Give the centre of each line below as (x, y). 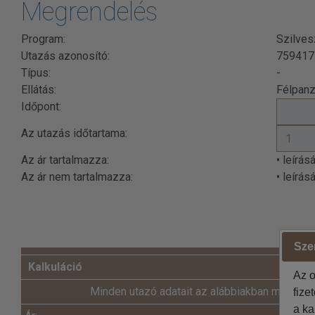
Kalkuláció (55, 267)
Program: (43, 39)
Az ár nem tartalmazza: (77, 177)
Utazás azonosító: (65, 56)
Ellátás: (39, 90)
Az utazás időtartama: (74, 134)
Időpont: (41, 107)
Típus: (36, 73)
